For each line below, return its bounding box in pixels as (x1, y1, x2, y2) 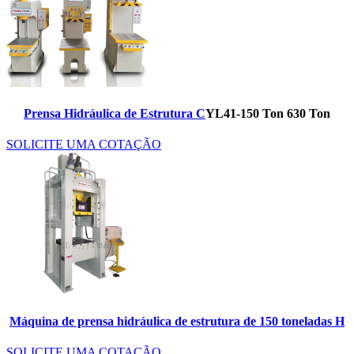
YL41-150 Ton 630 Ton (205, 107, 330, 121)
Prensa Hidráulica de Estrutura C (24, 107, 205, 121)
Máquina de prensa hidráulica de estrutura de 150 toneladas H (9, 314, 345, 328)
